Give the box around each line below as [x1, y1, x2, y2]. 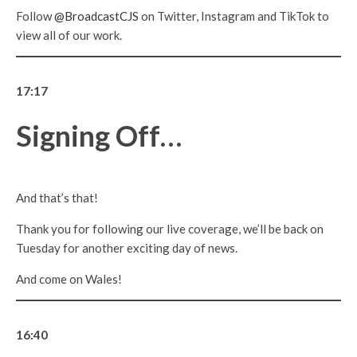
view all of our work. [16, 28, 122, 43]
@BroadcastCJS [54, 9, 141, 24]
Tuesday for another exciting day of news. [16, 241, 237, 256]
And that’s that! [16, 190, 98, 206]
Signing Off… [16, 118, 182, 154]
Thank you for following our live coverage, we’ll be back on [16, 222, 324, 237]
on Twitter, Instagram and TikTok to [141, 9, 329, 24]
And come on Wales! [16, 272, 122, 287]
